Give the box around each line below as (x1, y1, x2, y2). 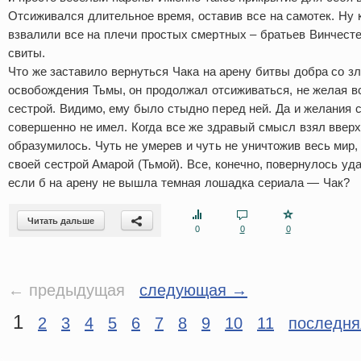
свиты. (8, 46, 45, 60)
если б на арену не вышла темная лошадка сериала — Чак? (8, 176, 350, 189)
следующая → (139, 281, 247, 299)
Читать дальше (27, 216, 94, 226)
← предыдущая (8, 281, 125, 299)
